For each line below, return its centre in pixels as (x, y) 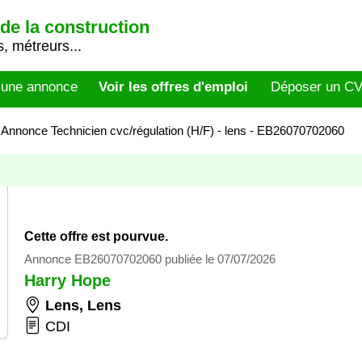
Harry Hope (67, 280)
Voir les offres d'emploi (173, 87)
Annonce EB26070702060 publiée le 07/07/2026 (150, 259)
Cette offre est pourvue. (96, 236)
